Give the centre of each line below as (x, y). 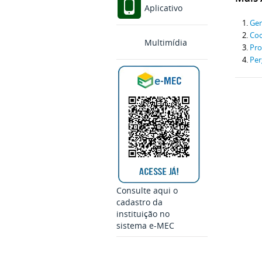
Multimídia (164, 43)
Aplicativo (162, 8)
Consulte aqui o (147, 191)
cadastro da (139, 202)
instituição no (143, 214)
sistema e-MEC (145, 226)
